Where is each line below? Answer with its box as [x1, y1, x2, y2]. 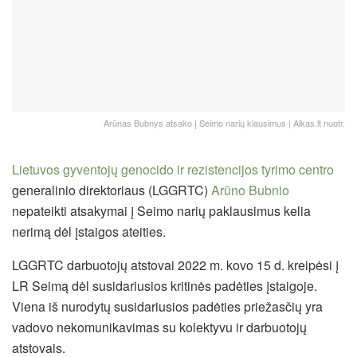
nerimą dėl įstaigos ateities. [12, 222, 166, 241]
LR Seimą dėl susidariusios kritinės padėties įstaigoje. [12, 276, 317, 295]
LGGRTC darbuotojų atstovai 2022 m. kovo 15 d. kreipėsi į [12, 255, 339, 274]
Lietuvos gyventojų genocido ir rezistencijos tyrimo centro [12, 159, 334, 178]
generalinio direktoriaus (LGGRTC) [12, 180, 211, 199]
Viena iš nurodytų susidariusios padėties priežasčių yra [12, 296, 323, 316]
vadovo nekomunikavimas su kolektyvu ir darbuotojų [12, 317, 307, 336]
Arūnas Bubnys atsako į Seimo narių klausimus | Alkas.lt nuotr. [104, 116, 345, 129]
